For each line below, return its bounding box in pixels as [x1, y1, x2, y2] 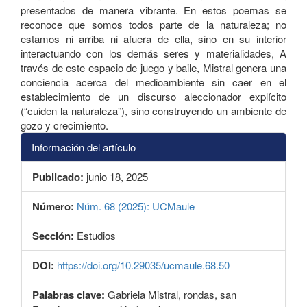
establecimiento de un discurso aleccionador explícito [21, 88, 286, 103]
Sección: [32, 228, 77, 243]
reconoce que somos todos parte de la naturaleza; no [21, 16, 286, 32]
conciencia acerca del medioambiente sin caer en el [21, 74, 286, 89]
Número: [32, 198, 74, 214]
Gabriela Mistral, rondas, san [108, 286, 236, 302]
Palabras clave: [32, 286, 105, 302]
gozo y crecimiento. [21, 117, 108, 132]
